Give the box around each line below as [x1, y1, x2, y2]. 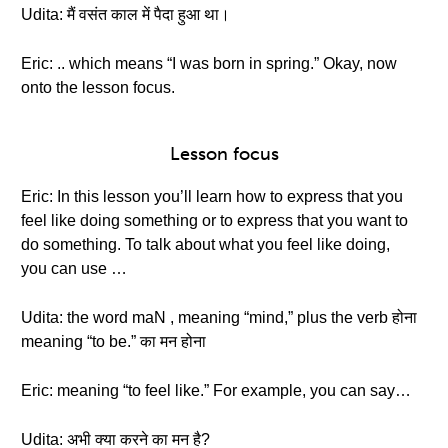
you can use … [21, 260, 127, 277]
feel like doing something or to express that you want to [21, 212, 408, 229]
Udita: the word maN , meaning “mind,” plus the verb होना [21, 309, 417, 326]
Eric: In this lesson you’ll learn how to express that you [21, 188, 403, 205]
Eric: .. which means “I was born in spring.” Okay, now [21, 55, 397, 72]
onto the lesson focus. [21, 79, 175, 96]
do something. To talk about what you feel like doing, [21, 236, 390, 253]
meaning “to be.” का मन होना [21, 333, 206, 350]
